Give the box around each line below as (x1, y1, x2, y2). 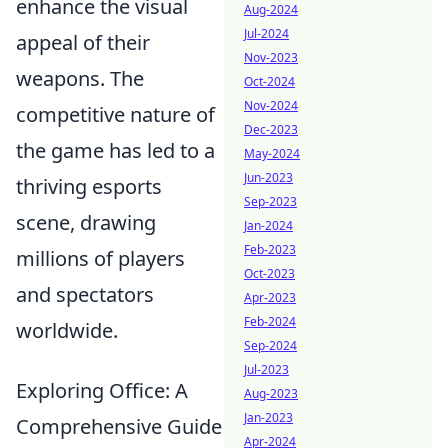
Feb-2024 (244, 313, 296, 330)
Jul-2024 (244, 25, 289, 42)
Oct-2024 (244, 73, 295, 90)
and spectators (16, 281, 154, 309)
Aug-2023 (244, 385, 298, 402)
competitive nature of (16, 101, 215, 129)
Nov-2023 (244, 49, 298, 66)
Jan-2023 (244, 409, 293, 426)
